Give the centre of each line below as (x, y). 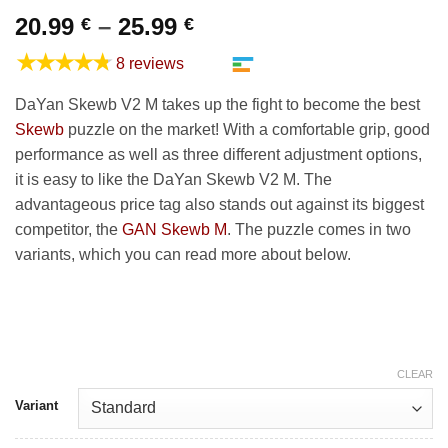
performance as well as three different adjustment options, (218, 154)
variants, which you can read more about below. (183, 254)
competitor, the (68, 229)
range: (229, 49)
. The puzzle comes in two (319, 229)
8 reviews (150, 63)
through (239, 97)
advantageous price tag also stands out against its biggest (219, 204)
